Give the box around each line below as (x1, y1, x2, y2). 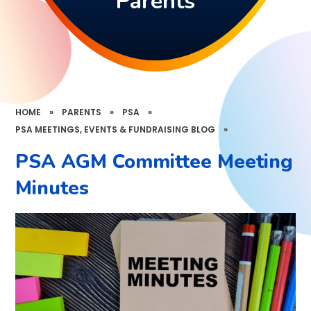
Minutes (15, 175, 90, 202)
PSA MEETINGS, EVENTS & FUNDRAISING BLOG (15, 124, 216, 135)
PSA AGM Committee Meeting (15, 149, 294, 176)
